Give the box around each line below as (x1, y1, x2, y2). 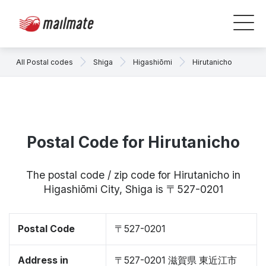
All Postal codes (16, 57, 73, 66)
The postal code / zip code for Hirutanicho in (26, 169, 240, 181)
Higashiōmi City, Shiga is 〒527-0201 (43, 183, 223, 195)
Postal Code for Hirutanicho (26, 133, 240, 151)
